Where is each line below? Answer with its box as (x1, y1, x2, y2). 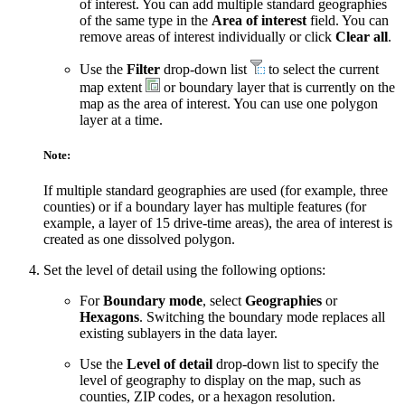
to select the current (265, 61, 379, 78)
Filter (127, 61, 160, 78)
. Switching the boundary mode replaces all (139, 309, 385, 325)
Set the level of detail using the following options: (43, 262, 325, 278)
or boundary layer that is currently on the (160, 80, 395, 96)
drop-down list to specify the (212, 356, 379, 372)
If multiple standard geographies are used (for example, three (43, 183, 388, 199)
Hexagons (80, 309, 139, 325)
